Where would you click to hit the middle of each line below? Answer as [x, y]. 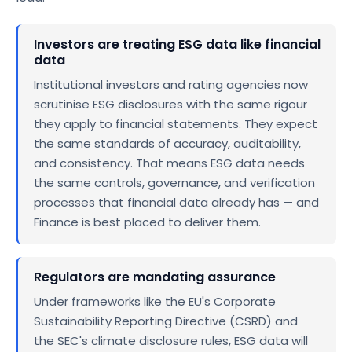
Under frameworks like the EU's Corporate [155, 301]
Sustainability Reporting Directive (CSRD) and [166, 321]
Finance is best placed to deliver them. [147, 222]
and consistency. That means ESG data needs [169, 163]
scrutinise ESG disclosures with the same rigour [170, 104]
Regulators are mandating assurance [155, 277]
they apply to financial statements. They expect [176, 123]
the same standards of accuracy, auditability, [167, 143]
